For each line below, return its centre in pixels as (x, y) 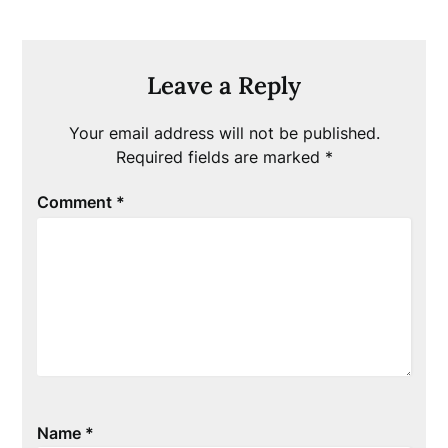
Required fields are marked (220, 157)
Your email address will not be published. (224, 133)
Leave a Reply (224, 85)
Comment (77, 202)
